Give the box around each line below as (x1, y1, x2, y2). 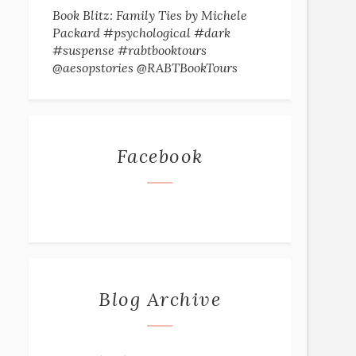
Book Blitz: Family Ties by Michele (52, 7, 247, 23)
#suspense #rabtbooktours (52, 42, 207, 58)
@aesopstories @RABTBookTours (52, 60, 238, 75)
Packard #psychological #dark (52, 25, 230, 41)
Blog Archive (99, 287, 221, 311)
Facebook (116, 144, 203, 168)
